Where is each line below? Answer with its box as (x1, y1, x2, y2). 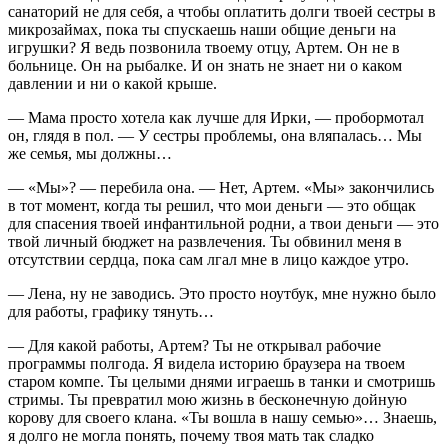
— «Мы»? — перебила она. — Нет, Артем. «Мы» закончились (8, 178, 434, 196)
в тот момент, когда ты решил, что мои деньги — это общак (8, 196, 416, 214)
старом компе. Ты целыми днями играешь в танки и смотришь (8, 372, 435, 390)
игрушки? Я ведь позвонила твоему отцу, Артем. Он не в (8, 38, 400, 56)
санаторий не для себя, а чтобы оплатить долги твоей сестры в (8, 2, 436, 20)
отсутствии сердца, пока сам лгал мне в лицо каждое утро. (8, 250, 409, 268)
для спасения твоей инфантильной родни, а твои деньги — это (8, 214, 439, 232)
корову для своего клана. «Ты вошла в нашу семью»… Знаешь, (8, 408, 437, 426)
